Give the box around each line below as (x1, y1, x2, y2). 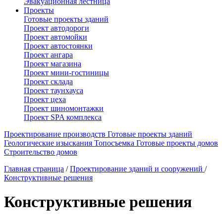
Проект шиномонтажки (24, 104, 104, 112)
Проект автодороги (24, 24, 89, 32)
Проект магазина (24, 59, 81, 68)
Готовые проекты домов (136, 139, 218, 147)
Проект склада (24, 77, 73, 86)
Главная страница (4, 165, 64, 173)
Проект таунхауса (24, 86, 83, 95)
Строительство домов (4, 148, 77, 156)
